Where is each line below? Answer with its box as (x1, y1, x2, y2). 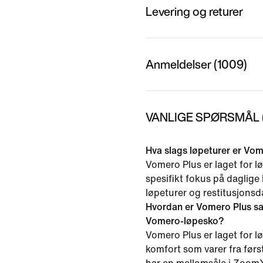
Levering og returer (146, 2, 243, 20)
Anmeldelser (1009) (146, 55, 247, 73)
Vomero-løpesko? (146, 215, 224, 226)
